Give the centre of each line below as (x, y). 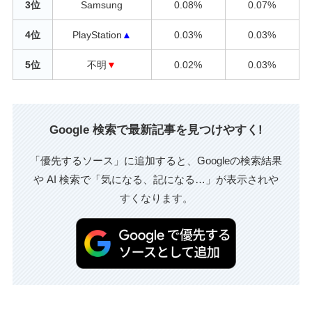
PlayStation (97, 34)
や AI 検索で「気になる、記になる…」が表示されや (156, 180)
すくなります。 (156, 198)
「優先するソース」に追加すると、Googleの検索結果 (156, 161)
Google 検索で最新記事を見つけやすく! (156, 130)
